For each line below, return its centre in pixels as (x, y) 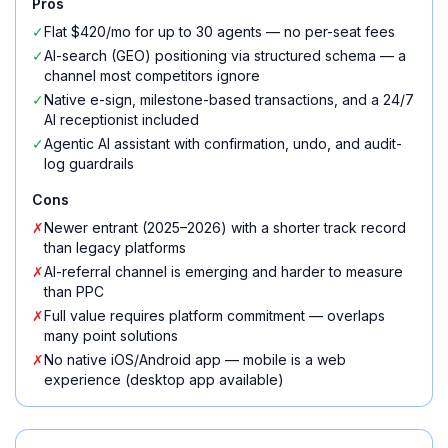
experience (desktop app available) (164, 379)
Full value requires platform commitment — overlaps (214, 315)
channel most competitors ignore (152, 75)
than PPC (74, 291)
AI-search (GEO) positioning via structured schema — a (225, 55)
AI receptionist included (121, 119)
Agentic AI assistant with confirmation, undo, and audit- (223, 143)
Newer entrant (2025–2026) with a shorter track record (225, 227)
